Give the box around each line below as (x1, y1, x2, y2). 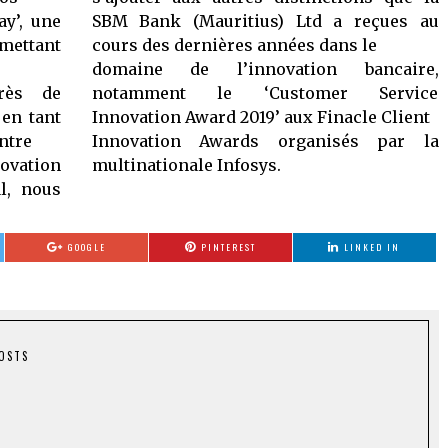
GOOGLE (67, 240, 106, 254)
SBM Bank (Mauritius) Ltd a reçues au (91, 11, 439, 31)
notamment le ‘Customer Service (91, 83, 439, 103)
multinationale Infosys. (91, 155, 281, 175)
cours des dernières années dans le (91, 35, 377, 55)
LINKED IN (344, 240, 400, 254)
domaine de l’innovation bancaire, (91, 59, 439, 79)
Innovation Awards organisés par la (91, 131, 439, 151)
